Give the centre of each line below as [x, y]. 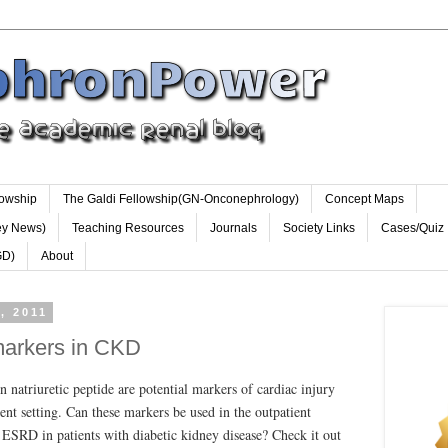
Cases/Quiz [412, 227]
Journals [233, 227]
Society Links [319, 227]
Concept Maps [364, 199]
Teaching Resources [128, 227]
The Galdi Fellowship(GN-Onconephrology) [181, 199]
